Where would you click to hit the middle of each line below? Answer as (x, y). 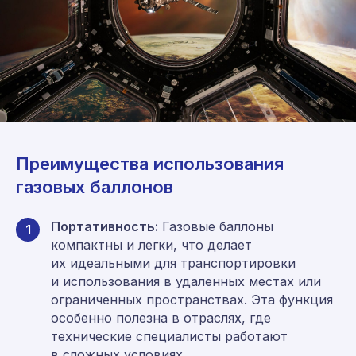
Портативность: (104, 226)
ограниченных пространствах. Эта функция (192, 299)
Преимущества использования (150, 163)
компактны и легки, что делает (151, 244)
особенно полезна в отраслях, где (161, 317)
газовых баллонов (95, 186)
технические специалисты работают (169, 336)
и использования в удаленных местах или (186, 281)
